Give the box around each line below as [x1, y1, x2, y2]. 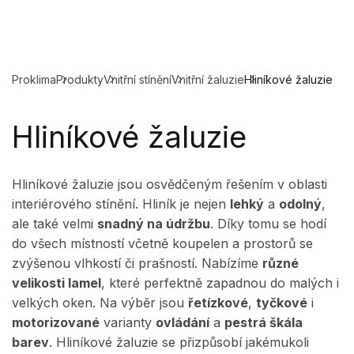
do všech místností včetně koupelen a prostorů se [12, 235, 313, 251]
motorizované [12, 314, 100, 330]
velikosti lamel [12, 275, 101, 291]
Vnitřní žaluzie [171, 73, 244, 86]
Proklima [12, 73, 56, 86]
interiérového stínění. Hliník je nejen [12, 196, 230, 212]
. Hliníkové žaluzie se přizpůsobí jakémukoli [49, 334, 309, 350]
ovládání [156, 314, 209, 330]
